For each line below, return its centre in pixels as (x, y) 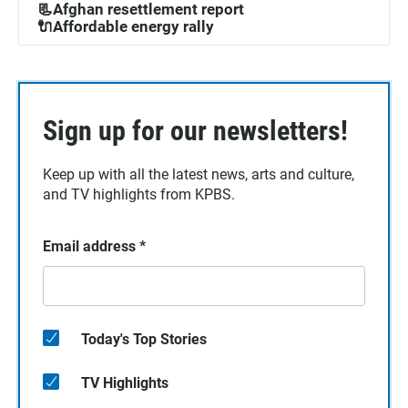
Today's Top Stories (144, 340)
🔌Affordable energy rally (126, 27)
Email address (91, 247)
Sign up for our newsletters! (195, 131)
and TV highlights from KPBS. (139, 195)
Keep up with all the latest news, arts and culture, (199, 175)
